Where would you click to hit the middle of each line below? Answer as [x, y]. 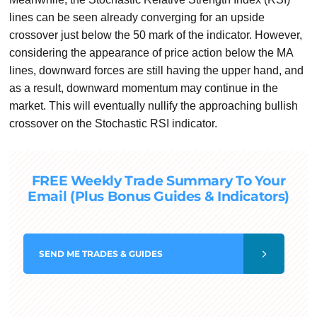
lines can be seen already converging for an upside [137, 18]
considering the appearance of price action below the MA [151, 53]
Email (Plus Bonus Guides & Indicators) [158, 197]
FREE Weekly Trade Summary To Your [158, 181]
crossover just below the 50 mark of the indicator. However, [156, 35]
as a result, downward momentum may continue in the [144, 88]
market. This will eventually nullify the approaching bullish [154, 106]
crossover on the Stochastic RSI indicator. [114, 124]
